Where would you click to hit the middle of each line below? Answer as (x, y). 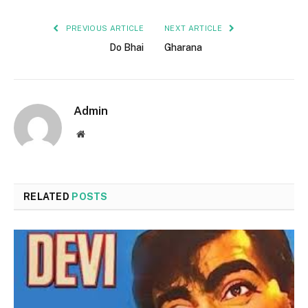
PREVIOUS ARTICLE (103, 29)
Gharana (183, 48)
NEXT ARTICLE (195, 29)
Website (99, 134)
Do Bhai (126, 48)
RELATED (48, 197)
